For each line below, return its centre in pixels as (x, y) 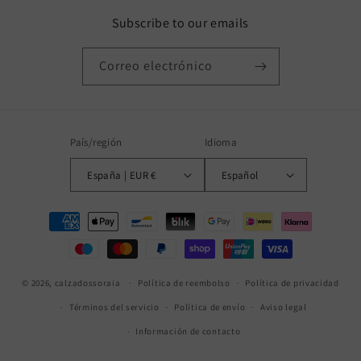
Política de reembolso (184, 283)
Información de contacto (188, 331)
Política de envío (210, 307)
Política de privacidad (292, 283)
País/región (96, 142)
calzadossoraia (87, 282)
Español (240, 175)
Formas (48, 214)
